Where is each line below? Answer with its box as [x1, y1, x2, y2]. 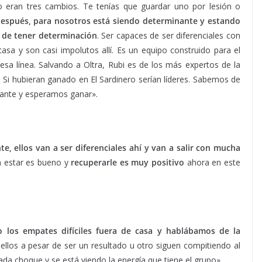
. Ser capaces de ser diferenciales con [96, 30, 241, 41]
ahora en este [184, 157, 241, 168]
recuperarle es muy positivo [71, 157, 185, 168]
